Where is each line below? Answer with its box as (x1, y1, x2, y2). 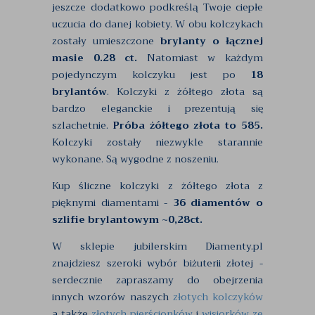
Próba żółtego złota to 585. (112, 117, 264, 134)
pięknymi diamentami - (52, 194, 168, 211)
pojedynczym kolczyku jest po (52, 66, 250, 83)
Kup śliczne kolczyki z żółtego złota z (52, 177, 263, 194)
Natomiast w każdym (137, 49, 264, 66)
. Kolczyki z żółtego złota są (107, 83, 263, 100)
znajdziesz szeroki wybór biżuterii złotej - (52, 255, 263, 271)
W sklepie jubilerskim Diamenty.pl (52, 238, 263, 255)
